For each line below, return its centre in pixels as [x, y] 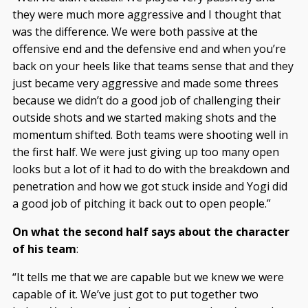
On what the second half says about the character [151, 232]
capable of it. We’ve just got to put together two [135, 294]
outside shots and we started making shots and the [144, 118]
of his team [44, 249]
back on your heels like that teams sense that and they [153, 66]
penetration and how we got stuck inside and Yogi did [150, 186]
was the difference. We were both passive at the [135, 32]
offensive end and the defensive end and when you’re [149, 49]
